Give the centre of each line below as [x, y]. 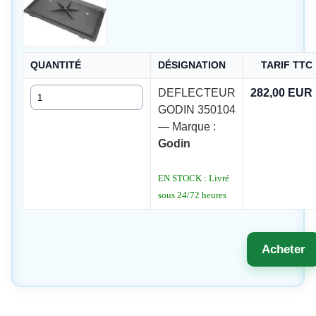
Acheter [284, 249]
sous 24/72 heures [192, 195]
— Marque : [187, 127]
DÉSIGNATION [192, 66]
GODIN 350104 [196, 110]
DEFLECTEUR [196, 93]
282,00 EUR [281, 93]
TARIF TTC [287, 66]
